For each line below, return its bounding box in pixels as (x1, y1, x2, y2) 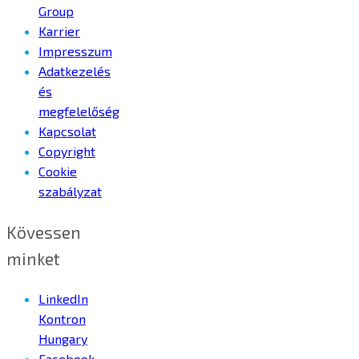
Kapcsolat (38, 123, 96, 139)
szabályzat (38, 184, 102, 200)
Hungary (38, 331, 87, 347)
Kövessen (6, 221, 81, 242)
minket (6, 248, 60, 268)
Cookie (38, 163, 77, 179)
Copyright (38, 143, 95, 159)
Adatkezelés (38, 63, 111, 79)
